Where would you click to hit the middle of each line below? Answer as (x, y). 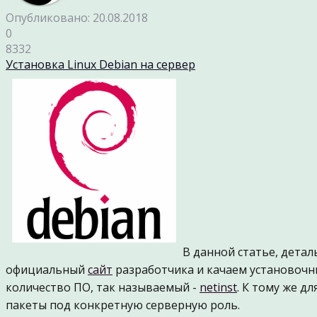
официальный (47, 270)
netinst (218, 287)
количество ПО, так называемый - (103, 287)
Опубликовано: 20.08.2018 (77, 18)
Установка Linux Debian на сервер (100, 64)
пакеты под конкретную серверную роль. (123, 305)
